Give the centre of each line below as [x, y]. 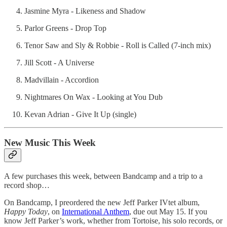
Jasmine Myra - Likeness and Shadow [85, 11]
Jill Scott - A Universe [59, 62]
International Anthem [96, 211]
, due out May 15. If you [168, 211]
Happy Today [26, 211]
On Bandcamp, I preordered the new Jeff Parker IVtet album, [102, 202]
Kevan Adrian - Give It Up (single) [80, 114]
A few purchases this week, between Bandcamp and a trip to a [103, 176]
